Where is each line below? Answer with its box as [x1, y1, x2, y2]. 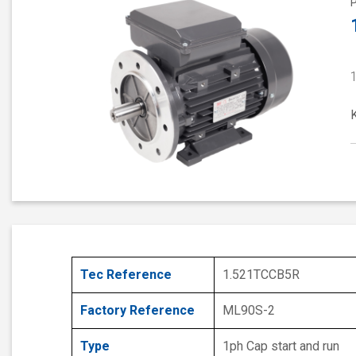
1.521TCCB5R [222, 267, 300, 283]
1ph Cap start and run [222, 339, 339, 354]
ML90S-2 [222, 303, 275, 319]
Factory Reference [80, 303, 195, 319]
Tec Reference [80, 267, 172, 283]
